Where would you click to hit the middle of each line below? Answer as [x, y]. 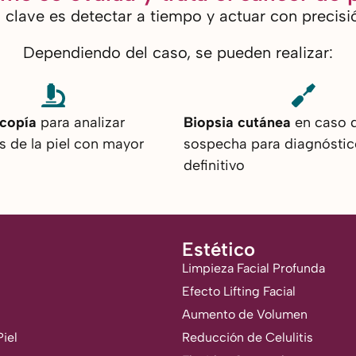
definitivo [214, 166]
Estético [218, 250]
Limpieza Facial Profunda [253, 269]
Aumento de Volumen [244, 315]
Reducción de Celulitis [247, 338]
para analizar [81, 123]
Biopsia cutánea [237, 123]
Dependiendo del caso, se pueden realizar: [178, 53]
